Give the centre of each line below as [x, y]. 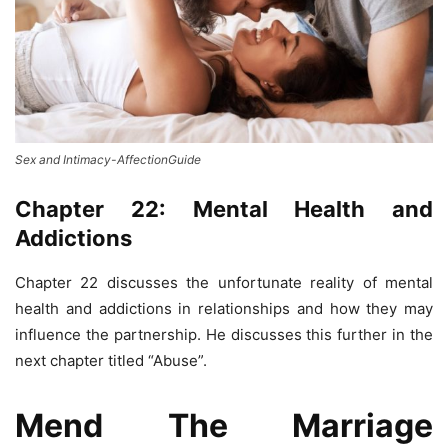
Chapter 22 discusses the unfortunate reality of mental [224, 283]
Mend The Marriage [224, 426]
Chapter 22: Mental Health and [224, 209]
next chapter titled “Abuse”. [111, 361]
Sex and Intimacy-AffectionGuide [108, 160]
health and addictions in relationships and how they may [224, 309]
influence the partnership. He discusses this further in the [224, 335]
